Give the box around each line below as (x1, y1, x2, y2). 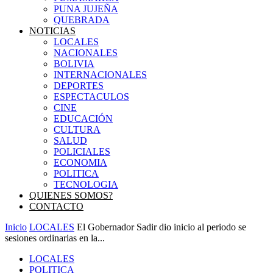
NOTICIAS (29, 26, 76, 36)
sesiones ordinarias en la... (5, 233, 105, 243)
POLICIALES (54, 146, 110, 157)
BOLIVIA (54, 58, 94, 69)
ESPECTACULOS (54, 91, 129, 102)
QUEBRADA (54, 15, 110, 25)
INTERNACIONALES (54, 69, 147, 80)
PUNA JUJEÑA (54, 4, 118, 14)
